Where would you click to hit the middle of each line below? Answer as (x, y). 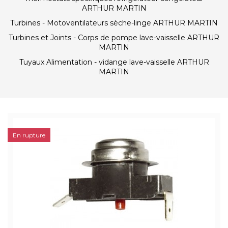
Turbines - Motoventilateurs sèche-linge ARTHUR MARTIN (114, 23)
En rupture (29, 135)
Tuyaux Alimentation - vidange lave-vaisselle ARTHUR (114, 62)
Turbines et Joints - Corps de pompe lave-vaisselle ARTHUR (114, 38)
